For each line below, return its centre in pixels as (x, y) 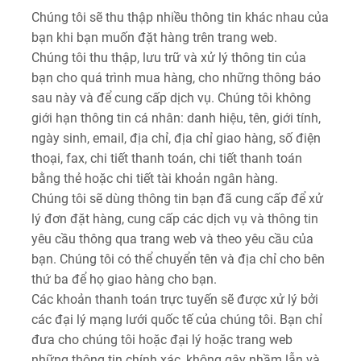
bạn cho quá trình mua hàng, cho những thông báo (176, 77)
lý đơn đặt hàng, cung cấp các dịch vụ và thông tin (175, 218)
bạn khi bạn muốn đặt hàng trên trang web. (154, 37)
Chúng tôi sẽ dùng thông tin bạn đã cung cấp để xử (177, 198)
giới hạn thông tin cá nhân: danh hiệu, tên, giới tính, (176, 118)
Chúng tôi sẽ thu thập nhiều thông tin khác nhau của (180, 17)
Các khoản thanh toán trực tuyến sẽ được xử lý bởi (175, 299)
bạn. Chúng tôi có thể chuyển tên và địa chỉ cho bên (178, 259)
